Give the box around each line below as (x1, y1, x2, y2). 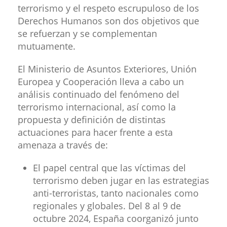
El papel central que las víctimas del (33, 161, 186, 174)
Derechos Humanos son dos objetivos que (18, 14, 199, 27)
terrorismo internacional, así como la (18, 100, 176, 113)
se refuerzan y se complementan (18, 27, 157, 40)
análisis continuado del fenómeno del (18, 88, 179, 100)
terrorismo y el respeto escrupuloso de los (18, 2, 199, 14)
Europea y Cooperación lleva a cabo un (18, 75, 184, 88)
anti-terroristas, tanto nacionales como (33, 186, 199, 199)
